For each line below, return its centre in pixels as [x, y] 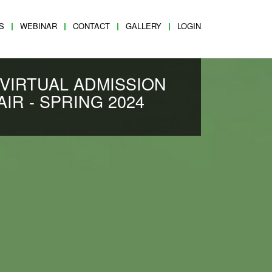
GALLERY [144, 26]
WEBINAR [39, 26]
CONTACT [91, 26]
